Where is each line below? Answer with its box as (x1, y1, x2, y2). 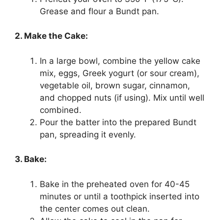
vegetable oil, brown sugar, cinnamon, (40, 80, 190, 90)
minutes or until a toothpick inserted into (40, 191, 199, 201)
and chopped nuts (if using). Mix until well (40, 92, 204, 103)
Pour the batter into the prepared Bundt (40, 117, 196, 127)
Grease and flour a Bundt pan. (40, 6, 159, 16)
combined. (40, 105, 82, 115)
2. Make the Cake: (15, 31, 88, 41)
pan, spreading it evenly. (40, 129, 136, 139)
